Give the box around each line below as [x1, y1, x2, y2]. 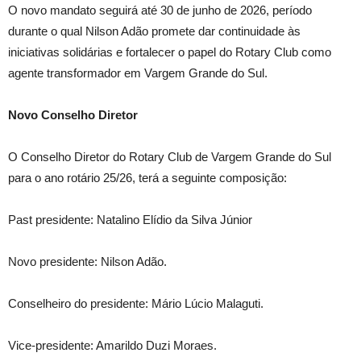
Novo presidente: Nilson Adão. [8, 255, 167, 268]
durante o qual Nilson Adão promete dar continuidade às [8, 24, 301, 38]
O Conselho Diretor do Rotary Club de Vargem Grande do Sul [8, 150, 331, 164]
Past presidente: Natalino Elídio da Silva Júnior [8, 213, 252, 226]
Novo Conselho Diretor [8, 108, 138, 122]
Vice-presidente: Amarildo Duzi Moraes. [8, 338, 217, 352]
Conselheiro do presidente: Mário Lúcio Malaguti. [8, 297, 263, 310]
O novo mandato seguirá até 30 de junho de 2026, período [8, 3, 312, 17]
